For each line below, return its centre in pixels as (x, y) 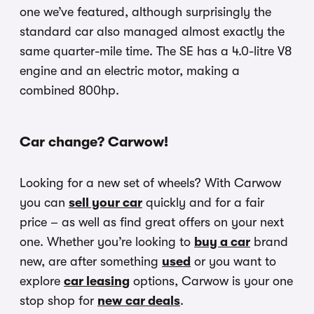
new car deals (139, 301)
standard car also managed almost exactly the (152, 32)
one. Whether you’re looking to (107, 242)
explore (42, 281)
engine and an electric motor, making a (130, 71)
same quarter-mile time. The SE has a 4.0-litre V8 (156, 52)
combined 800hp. (69, 91)
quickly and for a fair (203, 203)
